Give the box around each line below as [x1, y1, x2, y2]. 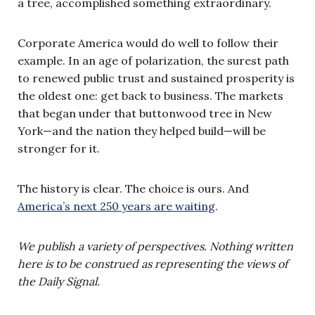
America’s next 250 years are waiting [18, 198, 215, 213]
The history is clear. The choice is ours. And [18, 181, 249, 195]
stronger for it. [18, 141, 103, 155]
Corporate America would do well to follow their [18, 35, 278, 50]
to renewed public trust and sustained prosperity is [18, 70, 295, 85]
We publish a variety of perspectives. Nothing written [18, 238, 293, 253]
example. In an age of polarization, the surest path [18, 53, 289, 67]
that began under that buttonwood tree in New [18, 105, 272, 120]
